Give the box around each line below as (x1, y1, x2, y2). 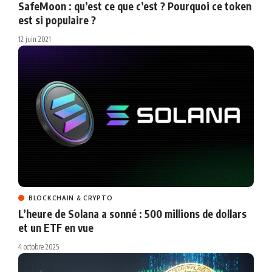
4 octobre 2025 (18, 242, 59, 252)
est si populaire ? (18, 13, 96, 27)
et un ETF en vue (18, 221, 93, 235)
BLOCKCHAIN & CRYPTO (29, 194, 113, 202)
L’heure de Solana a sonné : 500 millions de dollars (18, 207, 246, 221)
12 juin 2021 (18, 35, 51, 44)
